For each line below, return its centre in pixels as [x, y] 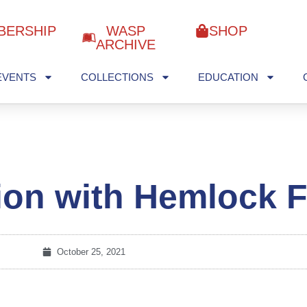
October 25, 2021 [91, 252]
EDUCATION [228, 77]
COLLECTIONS [117, 77]
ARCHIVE [125, 44]
